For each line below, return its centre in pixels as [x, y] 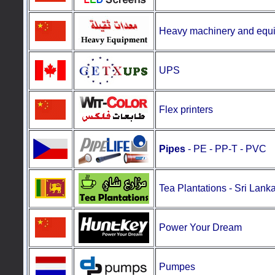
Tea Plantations [194, 188]
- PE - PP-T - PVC [226, 149]
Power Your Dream [200, 227]
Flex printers [186, 110]
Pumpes [177, 267]
